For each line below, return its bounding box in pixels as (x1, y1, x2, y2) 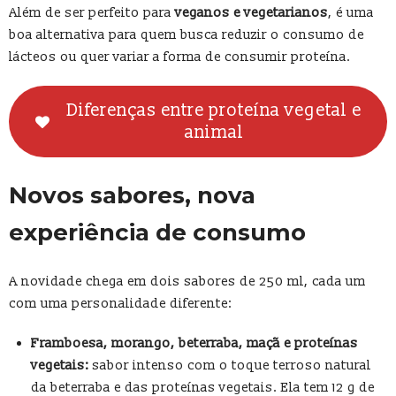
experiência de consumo (9, 217, 306, 247)
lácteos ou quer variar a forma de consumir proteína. (9, 49, 351, 66)
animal (184, 121, 244, 143)
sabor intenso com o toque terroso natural (88, 356, 371, 374)
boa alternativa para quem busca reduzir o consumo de (9, 27, 364, 44)
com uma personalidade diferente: (9, 294, 232, 312)
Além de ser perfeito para (9, 4, 175, 22)
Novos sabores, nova (9, 180, 255, 209)
